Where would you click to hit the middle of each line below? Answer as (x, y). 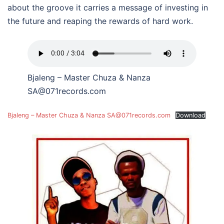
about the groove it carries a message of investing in (108, 7)
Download (190, 115)
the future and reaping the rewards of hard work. (100, 21)
